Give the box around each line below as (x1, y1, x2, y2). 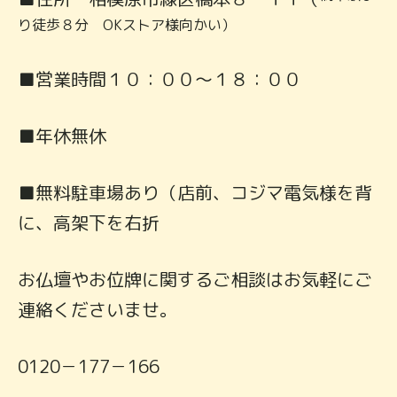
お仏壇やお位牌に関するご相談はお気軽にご (18, 266, 372, 292)
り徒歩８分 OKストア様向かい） (18, 14, 236, 35)
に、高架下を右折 (18, 209, 160, 235)
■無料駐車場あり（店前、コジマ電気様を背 (18, 179, 372, 205)
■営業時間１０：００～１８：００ (18, 66, 301, 91)
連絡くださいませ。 (18, 296, 177, 322)
